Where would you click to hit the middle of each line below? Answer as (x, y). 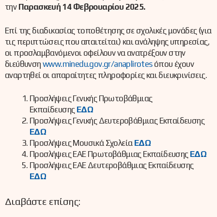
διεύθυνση (24, 64)
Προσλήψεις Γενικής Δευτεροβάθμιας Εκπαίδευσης (117, 121)
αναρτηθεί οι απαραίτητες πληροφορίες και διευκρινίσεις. (106, 75)
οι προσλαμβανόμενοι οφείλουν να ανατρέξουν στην (95, 53)
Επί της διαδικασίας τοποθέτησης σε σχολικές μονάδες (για (108, 30)
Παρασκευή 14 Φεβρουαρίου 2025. (82, 7)
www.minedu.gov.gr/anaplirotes (98, 64)
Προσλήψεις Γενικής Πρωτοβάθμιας (91, 99)
